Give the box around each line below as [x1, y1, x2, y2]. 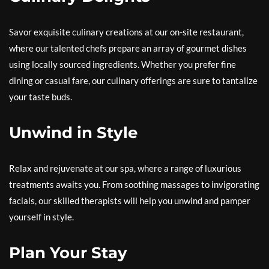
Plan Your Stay [9, 243, 127, 262]
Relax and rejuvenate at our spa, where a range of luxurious [9, 162, 241, 174]
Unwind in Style [9, 122, 138, 142]
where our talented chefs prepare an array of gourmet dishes [9, 42, 247, 53]
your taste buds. [9, 91, 72, 102]
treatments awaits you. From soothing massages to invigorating [9, 178, 259, 190]
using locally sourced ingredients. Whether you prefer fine [9, 58, 236, 70]
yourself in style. [9, 211, 74, 222]
